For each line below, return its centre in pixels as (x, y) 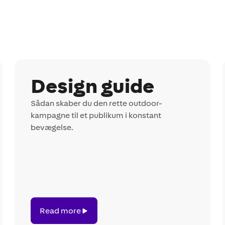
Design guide (93, 86)
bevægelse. (52, 128)
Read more (60, 210)
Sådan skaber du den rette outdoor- (97, 103)
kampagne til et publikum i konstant (96, 116)
